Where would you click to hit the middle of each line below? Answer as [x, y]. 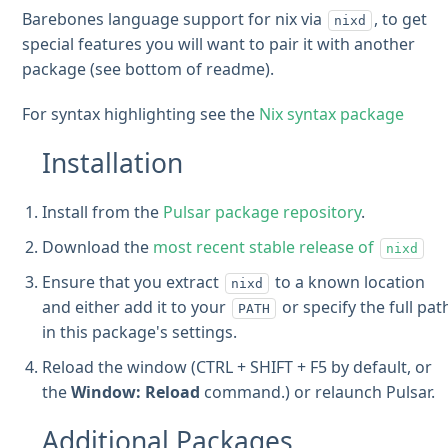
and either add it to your [136, 306]
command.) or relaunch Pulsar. [318, 391]
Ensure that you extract [133, 281]
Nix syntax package [332, 113]
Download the [98, 246]
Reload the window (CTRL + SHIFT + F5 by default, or [237, 366]
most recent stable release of [266, 246]
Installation [113, 162]
